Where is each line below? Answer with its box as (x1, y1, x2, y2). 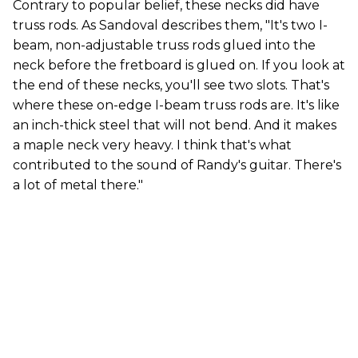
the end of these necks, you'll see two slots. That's (13, 77, 329, 93)
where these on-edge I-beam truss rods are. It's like (13, 97, 340, 113)
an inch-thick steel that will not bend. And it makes (13, 117, 336, 133)
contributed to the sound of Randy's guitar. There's (13, 157, 341, 173)
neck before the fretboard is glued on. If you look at (13, 57, 345, 73)
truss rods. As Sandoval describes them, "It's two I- (13, 17, 328, 33)
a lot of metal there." (13, 177, 143, 193)
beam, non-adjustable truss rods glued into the (13, 37, 316, 53)
